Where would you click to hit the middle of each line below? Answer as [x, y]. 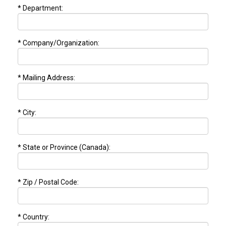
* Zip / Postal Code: [48, 182]
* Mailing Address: [46, 78]
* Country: [34, 217]
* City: [27, 113]
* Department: [40, 8]
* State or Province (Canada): [64, 148]
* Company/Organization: [59, 43]
